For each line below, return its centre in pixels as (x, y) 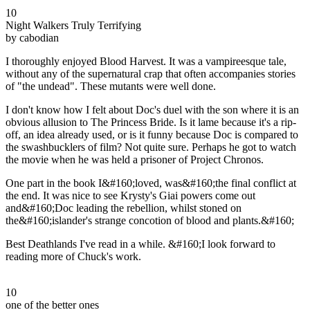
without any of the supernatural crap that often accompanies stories (151, 73)
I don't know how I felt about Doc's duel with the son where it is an (152, 109)
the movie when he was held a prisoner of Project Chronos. (135, 159)
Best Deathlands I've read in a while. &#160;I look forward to (140, 244)
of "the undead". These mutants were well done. (111, 86)
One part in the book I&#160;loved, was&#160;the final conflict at (151, 183)
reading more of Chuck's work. (73, 256)
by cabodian (32, 37)
